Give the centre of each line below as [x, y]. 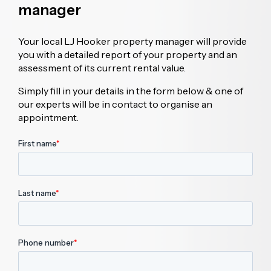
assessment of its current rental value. [102, 67]
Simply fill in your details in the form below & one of [131, 90]
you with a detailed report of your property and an [128, 54]
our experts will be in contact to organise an [115, 104]
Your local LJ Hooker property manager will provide [132, 41]
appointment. [48, 117]
